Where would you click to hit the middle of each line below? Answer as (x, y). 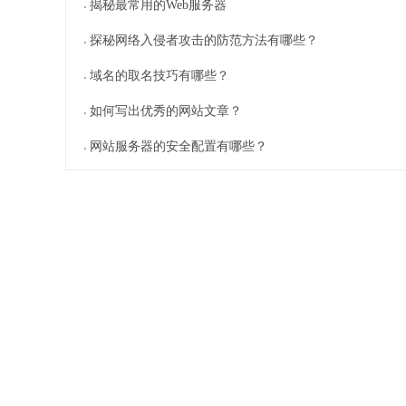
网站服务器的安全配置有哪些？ (179, 146)
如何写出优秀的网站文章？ (166, 111)
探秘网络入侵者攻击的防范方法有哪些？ (204, 40)
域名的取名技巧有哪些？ (159, 76)
